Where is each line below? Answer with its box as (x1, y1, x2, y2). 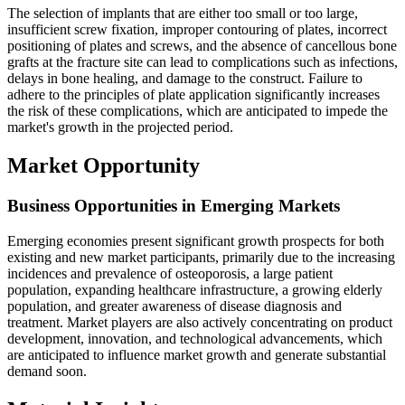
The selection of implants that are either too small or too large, (7, 5, 358, 22)
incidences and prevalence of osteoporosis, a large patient (7, 265, 333, 281)
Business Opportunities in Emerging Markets (7, 195, 340, 215)
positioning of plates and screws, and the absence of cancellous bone (7, 38, 397, 54)
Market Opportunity (7, 154, 200, 178)
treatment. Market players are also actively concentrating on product (7, 314, 392, 330)
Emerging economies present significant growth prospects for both (7, 232, 384, 249)
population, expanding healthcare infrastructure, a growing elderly (7, 281, 382, 297)
